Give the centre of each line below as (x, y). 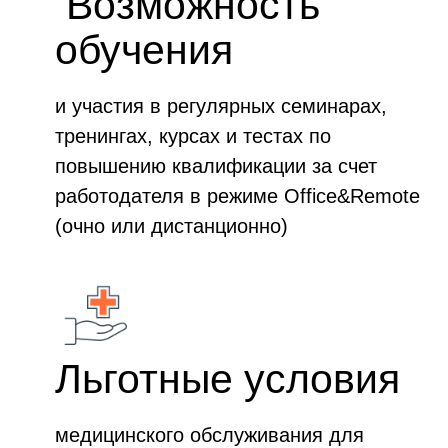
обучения (144, 50)
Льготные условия (227, 379)
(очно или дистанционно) (171, 226)
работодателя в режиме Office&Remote (237, 196)
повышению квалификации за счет (216, 166)
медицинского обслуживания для (209, 435)
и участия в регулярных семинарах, (221, 106)
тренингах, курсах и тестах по (193, 136)
